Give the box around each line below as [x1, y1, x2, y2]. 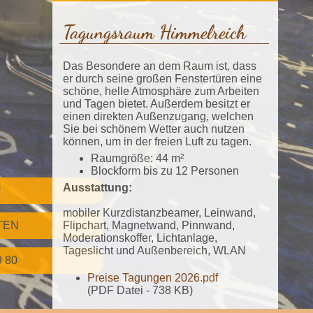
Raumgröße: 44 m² [91, 152, 184, 164]
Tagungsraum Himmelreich [63, 21, 246, 44]
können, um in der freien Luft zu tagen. [63, 135, 252, 147]
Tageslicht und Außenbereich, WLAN [63, 244, 246, 256]
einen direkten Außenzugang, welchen [63, 110, 254, 122]
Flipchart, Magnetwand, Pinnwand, [63, 219, 235, 231]
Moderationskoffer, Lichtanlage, [63, 231, 217, 244]
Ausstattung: [63, 181, 132, 194]
